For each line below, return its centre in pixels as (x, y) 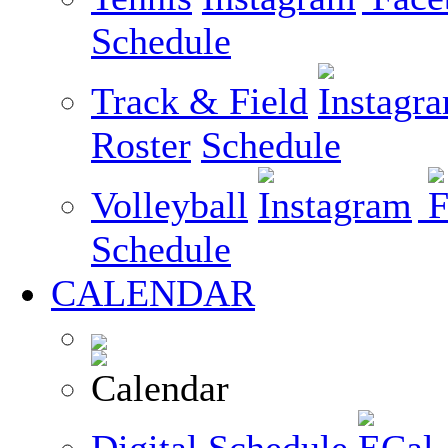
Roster (141, 145)
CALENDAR (153, 293)
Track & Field (199, 101)
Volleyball (169, 205)
